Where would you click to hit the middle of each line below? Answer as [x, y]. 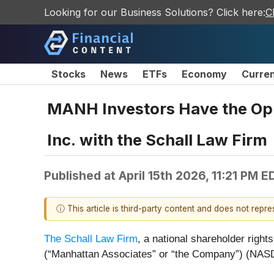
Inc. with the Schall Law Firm [157, 139]
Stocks [68, 74]
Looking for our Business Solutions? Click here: [155, 12]
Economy [204, 74]
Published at [81, 175]
